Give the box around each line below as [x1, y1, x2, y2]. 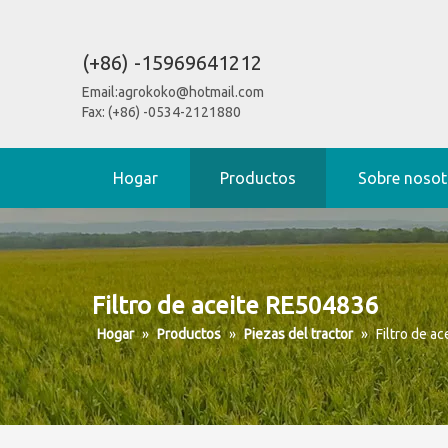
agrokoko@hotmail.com [118, 84, 264, 100]
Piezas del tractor [244, 326, 353, 342]
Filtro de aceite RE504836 [92, 292, 378, 319]
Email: [82, 84, 118, 100]
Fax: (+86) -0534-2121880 [82, 104, 241, 120]
